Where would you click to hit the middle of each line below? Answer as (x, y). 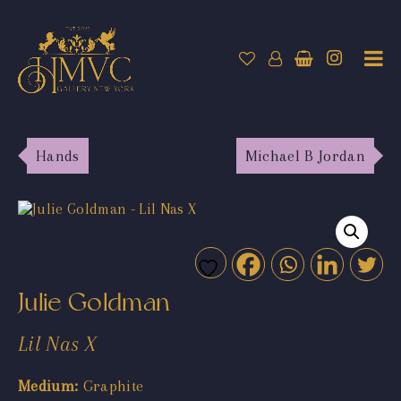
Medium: (48, 385)
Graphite (111, 385)
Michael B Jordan (305, 155)
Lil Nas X (57, 343)
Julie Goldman (94, 302)
